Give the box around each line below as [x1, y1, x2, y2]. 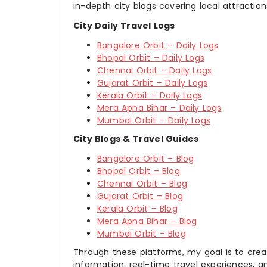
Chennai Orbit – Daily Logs [97, 64, 212, 76]
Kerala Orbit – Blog [97, 203, 178, 215]
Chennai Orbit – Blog [97, 178, 187, 190]
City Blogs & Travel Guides [73, 133, 199, 145]
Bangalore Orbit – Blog [97, 153, 194, 164]
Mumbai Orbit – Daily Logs [97, 114, 210, 126]
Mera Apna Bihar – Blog [97, 215, 197, 227]
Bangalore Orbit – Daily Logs [97, 39, 219, 51]
